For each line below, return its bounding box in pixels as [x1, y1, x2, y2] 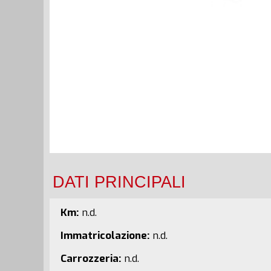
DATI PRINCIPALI [53, 172, 186, 191]
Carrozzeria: [60, 251, 121, 266]
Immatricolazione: [60, 228, 149, 243]
